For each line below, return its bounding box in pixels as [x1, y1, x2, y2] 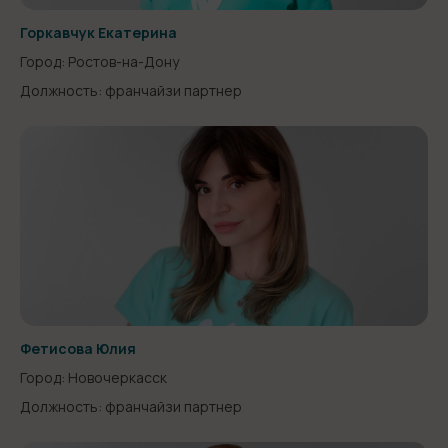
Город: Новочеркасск [20, 368, 167, 387]
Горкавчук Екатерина [20, 23, 177, 42]
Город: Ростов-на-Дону [20, 52, 179, 71]
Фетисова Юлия [20, 339, 136, 358]
